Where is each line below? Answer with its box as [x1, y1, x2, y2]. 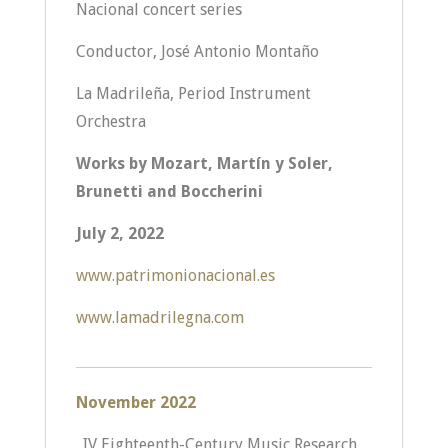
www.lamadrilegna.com [75, 308, 244, 327]
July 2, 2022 [75, 224, 164, 243]
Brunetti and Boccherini [75, 182, 263, 201]
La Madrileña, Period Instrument [75, 84, 311, 103]
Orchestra [75, 112, 146, 131]
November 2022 [75, 393, 196, 412]
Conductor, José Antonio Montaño [75, 42, 319, 61]
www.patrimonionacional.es [75, 266, 275, 285]
